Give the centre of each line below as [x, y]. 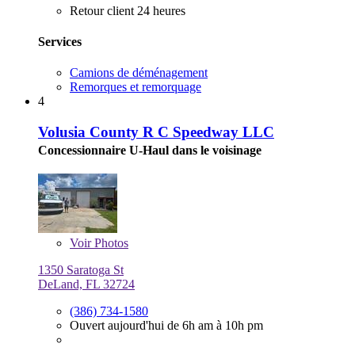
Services [60, 41]
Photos [110, 242]
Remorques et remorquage [136, 87]
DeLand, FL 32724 [86, 284]
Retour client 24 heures [128, 10]
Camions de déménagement [139, 73]
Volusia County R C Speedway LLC [156, 132]
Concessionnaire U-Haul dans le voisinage [150, 150]
